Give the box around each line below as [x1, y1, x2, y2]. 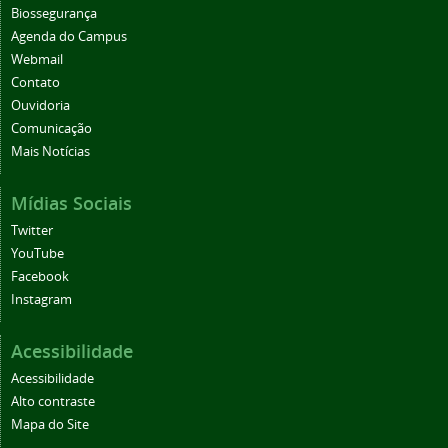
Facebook [11, 267, 69, 285]
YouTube [11, 244, 64, 262]
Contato [11, 73, 60, 91]
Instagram [11, 290, 72, 308]
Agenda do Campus [11, 27, 127, 45]
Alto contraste [11, 392, 95, 410]
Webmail [11, 50, 63, 68]
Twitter [11, 221, 53, 239]
